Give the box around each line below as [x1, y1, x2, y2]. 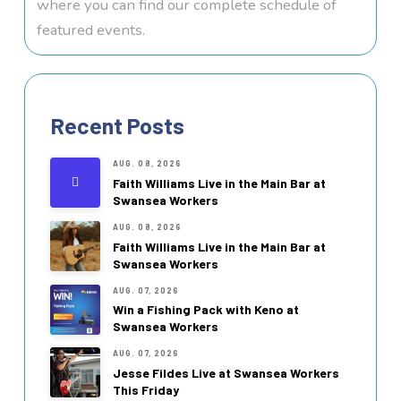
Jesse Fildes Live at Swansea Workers [112, 364, 339, 380]
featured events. [37, 20, 146, 41]
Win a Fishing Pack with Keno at [112, 302, 299, 318]
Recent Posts [49, 112, 184, 140]
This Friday [112, 381, 179, 397]
